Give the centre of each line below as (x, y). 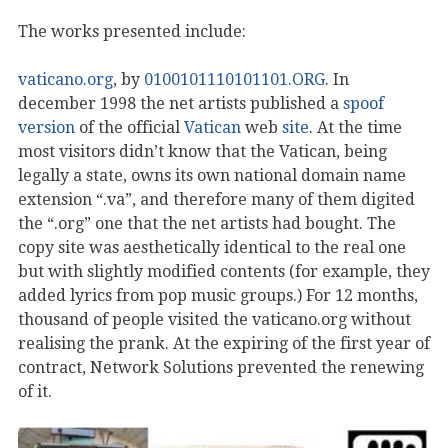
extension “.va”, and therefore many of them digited (216, 200)
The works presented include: (132, 32)
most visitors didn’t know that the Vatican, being (202, 152)
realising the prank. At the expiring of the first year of (224, 344)
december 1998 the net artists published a (180, 104)
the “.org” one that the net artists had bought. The (207, 224)
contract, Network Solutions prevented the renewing (221, 368)
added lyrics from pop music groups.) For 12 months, (218, 296)
